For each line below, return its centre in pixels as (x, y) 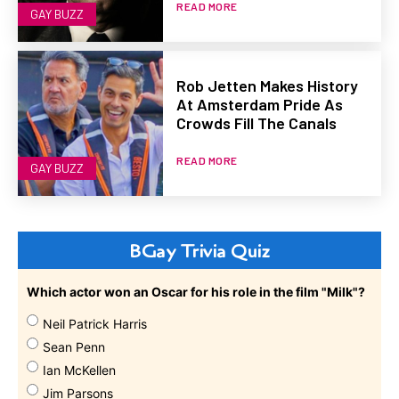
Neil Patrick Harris (95, 324)
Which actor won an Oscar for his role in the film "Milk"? (196, 292)
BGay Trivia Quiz (199, 252)
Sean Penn (74, 347)
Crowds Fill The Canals (257, 123)
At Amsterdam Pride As (260, 105)
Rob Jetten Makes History (268, 86)
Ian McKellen (79, 370)
